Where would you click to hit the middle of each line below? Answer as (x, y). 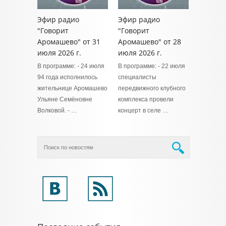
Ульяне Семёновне (65, 99)
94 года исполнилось (67, 77)
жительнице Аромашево (72, 88)
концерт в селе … (143, 110)
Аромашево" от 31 (69, 42)
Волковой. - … (57, 110)
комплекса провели (146, 99)
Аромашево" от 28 (150, 42)
